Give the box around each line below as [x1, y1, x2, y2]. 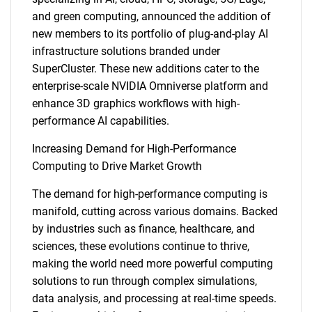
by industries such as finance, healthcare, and [32, 222, 255, 235]
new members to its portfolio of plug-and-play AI [32, 27, 268, 40]
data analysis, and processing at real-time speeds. [32, 292, 276, 305]
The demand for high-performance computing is [32, 187, 267, 201]
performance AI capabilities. [32, 114, 169, 127]
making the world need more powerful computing [32, 257, 273, 270]
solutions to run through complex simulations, [32, 274, 257, 288]
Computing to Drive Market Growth [32, 159, 202, 173]
